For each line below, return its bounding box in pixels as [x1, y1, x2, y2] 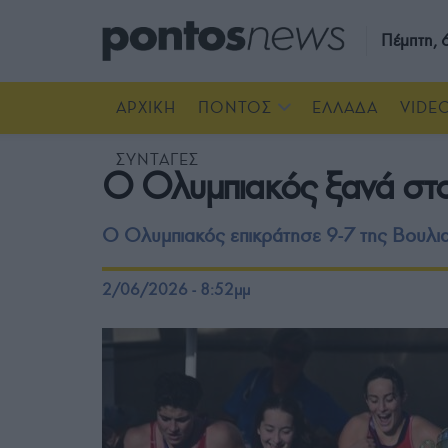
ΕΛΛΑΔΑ [312, 98, 378, 117]
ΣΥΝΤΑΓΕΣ [116, 150, 199, 169]
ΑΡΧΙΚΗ [116, 98, 176, 117]
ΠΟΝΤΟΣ [198, 98, 272, 117]
